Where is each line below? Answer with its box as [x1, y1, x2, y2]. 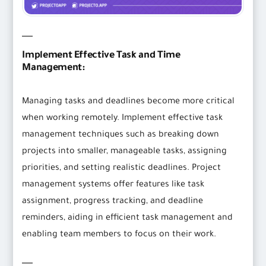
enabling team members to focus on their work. [22, 230, 217, 240]
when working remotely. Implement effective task [22, 114, 223, 124]
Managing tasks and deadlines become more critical [22, 97, 235, 107]
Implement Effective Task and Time [22, 50, 180, 62]
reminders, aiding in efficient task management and [22, 214, 233, 224]
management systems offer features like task [22, 180, 205, 191]
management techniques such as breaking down [22, 131, 220, 141]
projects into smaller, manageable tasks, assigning [22, 147, 227, 157]
